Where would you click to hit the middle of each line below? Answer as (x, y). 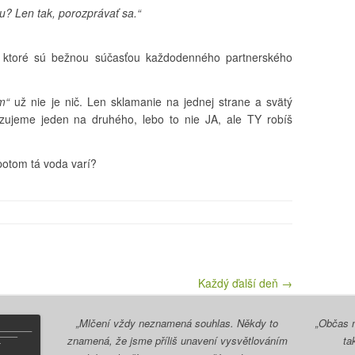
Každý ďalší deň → (245, 283)
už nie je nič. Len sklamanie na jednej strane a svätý (153, 101)
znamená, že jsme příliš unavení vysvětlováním (177, 340)
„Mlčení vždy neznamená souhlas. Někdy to (177, 323)
